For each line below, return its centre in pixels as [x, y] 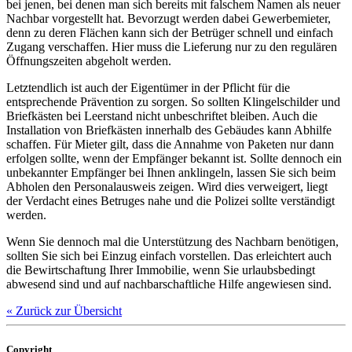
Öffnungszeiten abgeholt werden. [89, 60]
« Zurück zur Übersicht [64, 310]
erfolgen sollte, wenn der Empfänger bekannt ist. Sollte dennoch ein [174, 158]
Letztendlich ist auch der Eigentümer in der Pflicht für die [148, 87]
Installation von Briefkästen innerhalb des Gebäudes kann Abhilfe [169, 130]
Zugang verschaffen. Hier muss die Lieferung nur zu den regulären [172, 46]
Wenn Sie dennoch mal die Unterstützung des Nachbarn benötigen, [172, 241]
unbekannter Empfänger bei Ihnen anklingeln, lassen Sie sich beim [171, 172]
